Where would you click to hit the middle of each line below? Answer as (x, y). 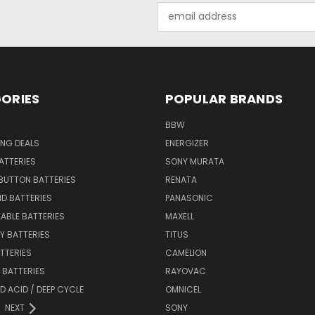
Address (177, 24)
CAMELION (186, 252)
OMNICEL (183, 289)
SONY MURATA (194, 161)
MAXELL (179, 216)
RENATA (181, 179)
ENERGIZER (187, 143)
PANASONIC (189, 198)
